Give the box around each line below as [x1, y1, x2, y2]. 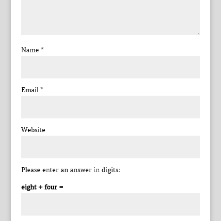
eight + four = [21, 183, 63, 192]
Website [21, 126, 45, 135]
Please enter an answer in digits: [21, 166, 120, 175]
